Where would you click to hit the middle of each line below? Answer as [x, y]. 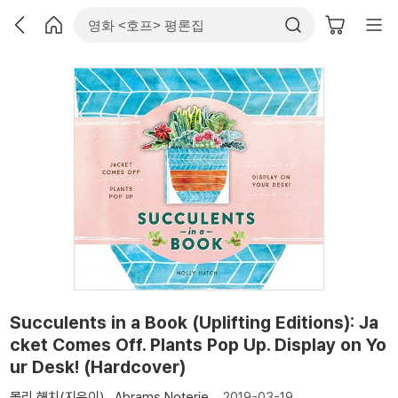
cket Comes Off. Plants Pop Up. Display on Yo [198, 344]
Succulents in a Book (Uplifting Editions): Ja [194, 322]
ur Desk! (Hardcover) [98, 366]
